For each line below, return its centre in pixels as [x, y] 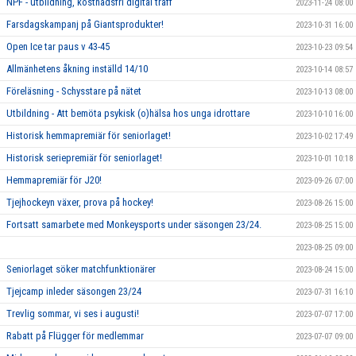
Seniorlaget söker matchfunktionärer [81, 269]
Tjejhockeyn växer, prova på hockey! [80, 202]
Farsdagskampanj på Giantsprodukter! [85, 24]
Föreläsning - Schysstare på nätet [74, 91]
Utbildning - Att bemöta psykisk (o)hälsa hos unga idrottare [128, 113]
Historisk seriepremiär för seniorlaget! [84, 158]
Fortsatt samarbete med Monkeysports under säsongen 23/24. [134, 224]
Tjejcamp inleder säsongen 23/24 [74, 291]
